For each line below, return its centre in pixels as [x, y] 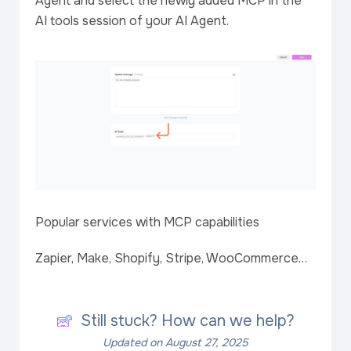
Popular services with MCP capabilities [147, 222]
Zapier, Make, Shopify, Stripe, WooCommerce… [171, 258]
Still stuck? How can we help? [187, 320]
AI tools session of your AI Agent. [132, 20]
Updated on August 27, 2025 [175, 342]
